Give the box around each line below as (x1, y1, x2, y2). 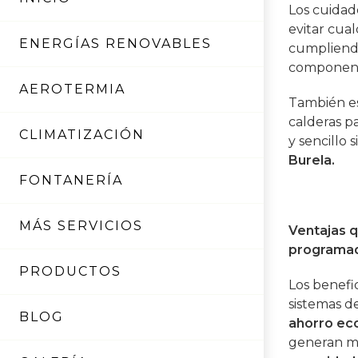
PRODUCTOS (19, 263, 121, 279)
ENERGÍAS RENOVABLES (19, 35, 212, 51)
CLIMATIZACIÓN (19, 126, 145, 142)
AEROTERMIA (19, 81, 125, 97)
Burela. (288, 153, 336, 169)
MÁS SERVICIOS (19, 217, 143, 233)
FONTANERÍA (19, 172, 123, 188)
